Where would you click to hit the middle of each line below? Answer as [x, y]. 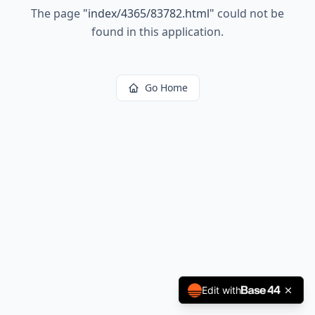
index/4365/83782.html [149, 13]
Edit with [221, 290]
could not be [249, 13]
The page [57, 13]
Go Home [166, 88]
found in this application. [157, 32]
